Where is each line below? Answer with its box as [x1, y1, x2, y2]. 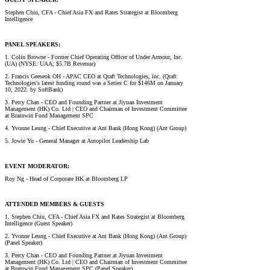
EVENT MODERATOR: [5, 162, 69, 169]
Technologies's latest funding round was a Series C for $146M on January [5, 79, 183, 86]
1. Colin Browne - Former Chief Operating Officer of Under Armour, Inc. [5, 53, 183, 60]
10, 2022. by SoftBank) [5, 86, 63, 93]
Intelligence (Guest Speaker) [5, 219, 72, 227]
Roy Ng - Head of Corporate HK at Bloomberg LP [5, 175, 128, 182]
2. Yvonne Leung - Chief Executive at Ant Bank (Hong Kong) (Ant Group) [5, 232, 186, 239]
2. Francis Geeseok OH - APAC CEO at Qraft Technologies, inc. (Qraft [5, 72, 177, 80]
